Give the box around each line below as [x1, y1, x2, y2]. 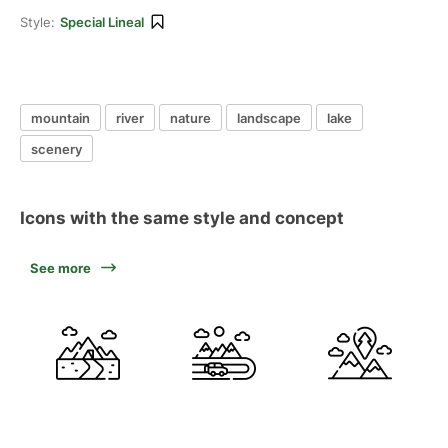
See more [30, 260, 91, 276]
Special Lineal [60, 14, 144, 30]
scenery [31, 140, 82, 157]
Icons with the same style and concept [20, 208, 344, 228]
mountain [31, 109, 90, 126]
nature [170, 109, 211, 126]
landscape [237, 109, 301, 126]
